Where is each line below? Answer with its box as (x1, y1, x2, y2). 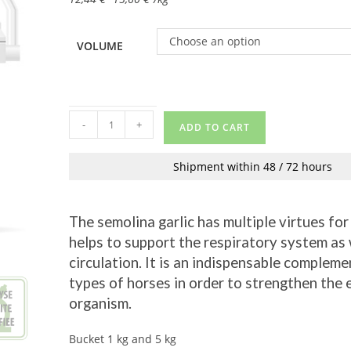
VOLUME (77, 38, 124, 53)
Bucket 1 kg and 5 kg (69, 331, 177, 346)
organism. (69, 295, 132, 312)
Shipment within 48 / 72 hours (172, 159, 332, 174)
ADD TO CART (179, 121, 251, 134)
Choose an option (169, 34, 262, 49)
